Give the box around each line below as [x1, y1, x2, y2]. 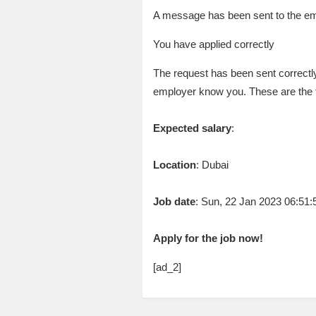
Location [152, 159, 196, 171]
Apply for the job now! [152, 232, 263, 245]
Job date [152, 195, 195, 208]
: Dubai [195, 159, 229, 171]
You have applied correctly [152, 38, 274, 51]
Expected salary [152, 122, 231, 135]
